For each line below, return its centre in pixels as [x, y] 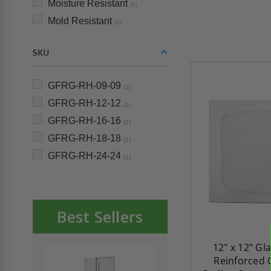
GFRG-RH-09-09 [85, 86]
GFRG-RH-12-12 [85, 103]
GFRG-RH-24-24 [85, 156]
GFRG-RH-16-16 [85, 121]
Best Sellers [100, 217]
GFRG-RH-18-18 [85, 138]
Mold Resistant [81, 21]
